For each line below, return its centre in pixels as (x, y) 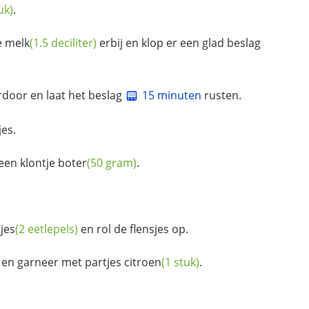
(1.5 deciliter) (63, 43)
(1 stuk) (180, 262)
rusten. (221, 96)
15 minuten (172, 96)
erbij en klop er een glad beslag (179, 43)
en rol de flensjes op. (133, 229)
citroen (143, 262)
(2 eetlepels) (47, 229)
